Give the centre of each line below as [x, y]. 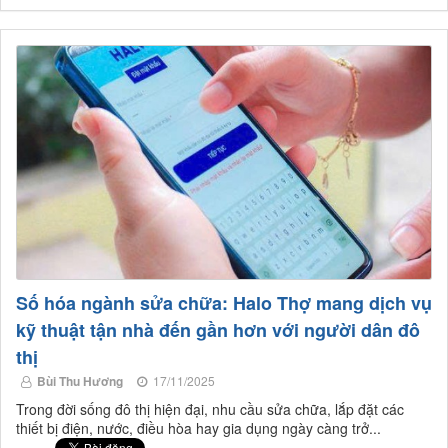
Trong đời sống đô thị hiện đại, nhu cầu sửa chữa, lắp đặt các [210, 408]
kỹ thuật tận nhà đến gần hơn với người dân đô [218, 329]
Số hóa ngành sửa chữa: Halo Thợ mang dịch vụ [224, 302]
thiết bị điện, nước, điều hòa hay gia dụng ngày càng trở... [198, 427]
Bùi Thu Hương [80, 380]
